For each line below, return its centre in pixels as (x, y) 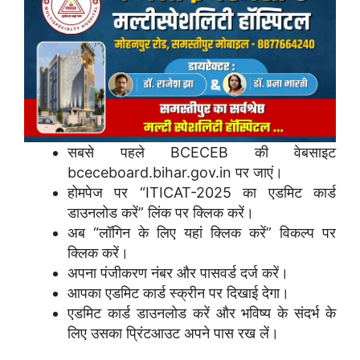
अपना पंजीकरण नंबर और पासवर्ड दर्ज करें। (178, 273)
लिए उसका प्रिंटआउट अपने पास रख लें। (173, 333)
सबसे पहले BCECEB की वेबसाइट (202, 153)
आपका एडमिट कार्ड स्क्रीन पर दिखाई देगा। (178, 293)
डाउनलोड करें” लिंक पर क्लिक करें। (161, 213)
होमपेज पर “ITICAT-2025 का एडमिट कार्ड (202, 193)
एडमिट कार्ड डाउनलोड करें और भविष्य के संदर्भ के (202, 313)
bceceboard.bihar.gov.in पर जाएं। (175, 173)
